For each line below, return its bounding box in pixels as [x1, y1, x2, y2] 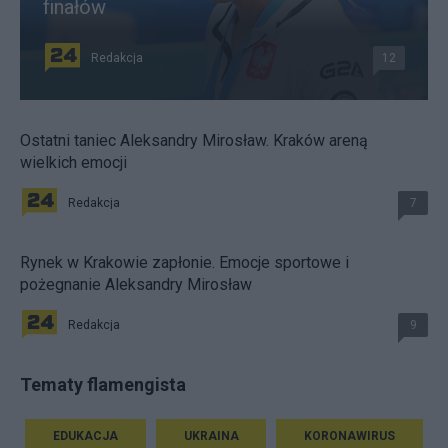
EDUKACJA [52, 428, 118, 443]
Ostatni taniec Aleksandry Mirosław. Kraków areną [20, 130, 368, 150]
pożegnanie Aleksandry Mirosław [20, 274, 252, 294]
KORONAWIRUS [304, 428, 396, 443]
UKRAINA [183, 428, 239, 443]
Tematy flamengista [20, 373, 186, 395]
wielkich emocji [20, 152, 127, 172]
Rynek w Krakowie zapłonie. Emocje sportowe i [20, 252, 349, 272]
